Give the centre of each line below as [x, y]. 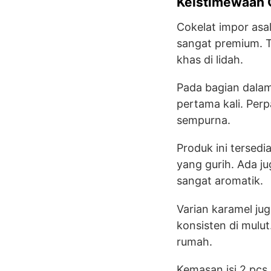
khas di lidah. [210, 59]
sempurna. [204, 120]
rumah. [194, 241]
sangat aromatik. [220, 181]
